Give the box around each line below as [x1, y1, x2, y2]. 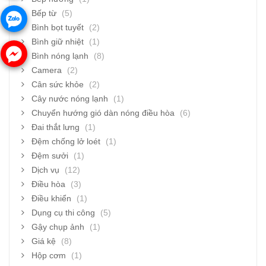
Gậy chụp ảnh [31, 221, 84, 232]
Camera [31, 65, 62, 75]
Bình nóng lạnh [31, 50, 88, 61]
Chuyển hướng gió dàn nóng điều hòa [31, 107, 175, 118]
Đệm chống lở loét [31, 136, 100, 146]
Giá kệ [31, 236, 56, 246]
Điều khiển [31, 193, 71, 203]
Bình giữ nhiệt [31, 36, 84, 46]
